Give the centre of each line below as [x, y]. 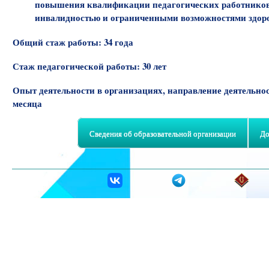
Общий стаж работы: [58, 42]
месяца [27, 103]
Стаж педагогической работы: [77, 66]
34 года [119, 42]
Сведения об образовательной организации [162, 133]
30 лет [154, 66]
